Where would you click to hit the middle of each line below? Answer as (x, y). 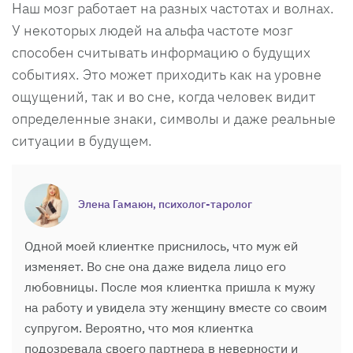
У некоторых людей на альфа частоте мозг (152, 30)
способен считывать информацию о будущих (161, 52)
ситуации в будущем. (84, 140)
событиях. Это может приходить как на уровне (167, 74)
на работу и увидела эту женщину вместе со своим (176, 307)
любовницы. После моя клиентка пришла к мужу (170, 286)
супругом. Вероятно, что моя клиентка (139, 327)
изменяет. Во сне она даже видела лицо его (155, 266)
